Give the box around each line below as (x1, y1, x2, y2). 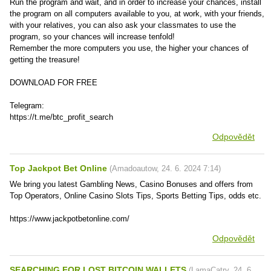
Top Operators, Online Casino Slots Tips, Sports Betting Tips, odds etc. (10, 191, 261, 200)
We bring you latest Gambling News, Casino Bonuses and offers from (10, 180, 253, 189)
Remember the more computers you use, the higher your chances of (10, 44, 249, 53)
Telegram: (10, 101, 44, 110)
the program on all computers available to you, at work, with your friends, (10, 9, 264, 18)
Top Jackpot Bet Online (10, 163, 107, 173)
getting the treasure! (10, 55, 80, 64)
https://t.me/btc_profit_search (10, 113, 113, 122)
